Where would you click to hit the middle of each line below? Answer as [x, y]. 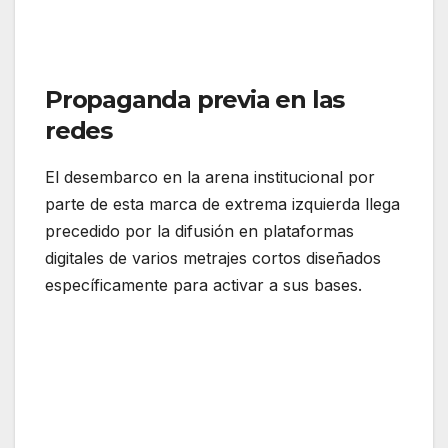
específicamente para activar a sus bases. [203, 285]
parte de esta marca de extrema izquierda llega [222, 204]
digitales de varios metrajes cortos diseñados [213, 258]
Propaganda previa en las [195, 100]
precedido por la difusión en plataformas [199, 231]
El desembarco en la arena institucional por [210, 177]
